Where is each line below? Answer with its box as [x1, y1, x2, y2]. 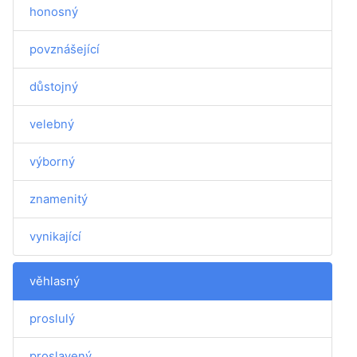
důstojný [29, 79, 78, 94]
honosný [29, 4, 78, 19]
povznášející [29, 41, 100, 57]
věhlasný [29, 273, 80, 288]
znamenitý [29, 191, 88, 206]
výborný [29, 154, 75, 169]
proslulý [29, 311, 75, 326]
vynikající [29, 229, 81, 244]
